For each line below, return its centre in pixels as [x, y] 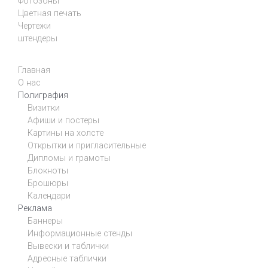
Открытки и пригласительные [87, 146]
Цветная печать [50, 14]
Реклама [35, 209]
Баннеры [45, 221]
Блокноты [48, 171]
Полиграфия [43, 96]
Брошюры [48, 184]
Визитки [44, 108]
